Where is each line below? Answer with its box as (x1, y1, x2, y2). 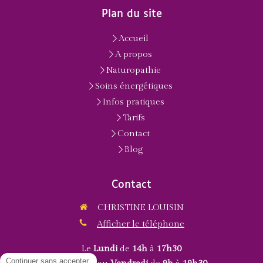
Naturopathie (106, 65, 161, 75)
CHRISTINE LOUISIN (97, 203, 184, 213)
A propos (115, 49, 152, 59)
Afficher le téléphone (97, 218, 184, 229)
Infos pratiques (103, 97, 164, 107)
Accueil (119, 33, 149, 43)
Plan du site (101, 9, 162, 19)
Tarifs (122, 113, 145, 123)
